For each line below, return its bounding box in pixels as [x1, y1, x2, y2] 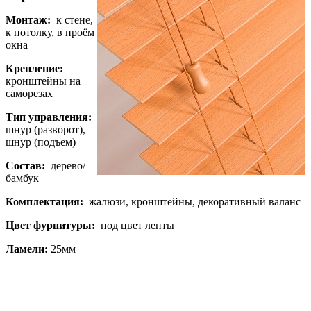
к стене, [51, 14, 93, 26]
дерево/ [45, 160, 85, 172]
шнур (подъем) [6, 136, 76, 149]
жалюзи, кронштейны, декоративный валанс [89, 196, 301, 208]
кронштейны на [6, 75, 81, 87]
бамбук [6, 172, 39, 185]
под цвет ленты [95, 219, 183, 232]
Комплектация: [6, 196, 89, 208]
